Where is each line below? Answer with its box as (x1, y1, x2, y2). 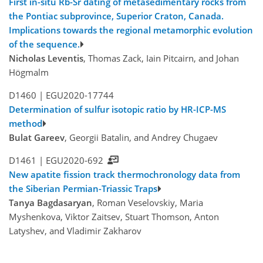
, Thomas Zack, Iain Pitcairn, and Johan (83, 52, 239, 65)
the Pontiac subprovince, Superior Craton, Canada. (9, 10, 224, 22)
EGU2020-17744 (45, 89, 114, 102)
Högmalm (9, 66, 49, 79)
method (9, 117, 42, 130)
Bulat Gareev (9, 131, 65, 144)
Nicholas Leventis (9, 52, 83, 65)
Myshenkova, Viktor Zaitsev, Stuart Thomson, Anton (9, 211, 219, 223)
